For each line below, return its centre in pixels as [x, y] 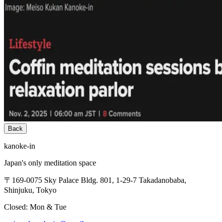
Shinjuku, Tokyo [30, 190]
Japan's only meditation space [50, 163]
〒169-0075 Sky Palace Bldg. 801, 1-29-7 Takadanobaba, [95, 180]
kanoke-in [20, 146]
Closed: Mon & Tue [35, 207]
